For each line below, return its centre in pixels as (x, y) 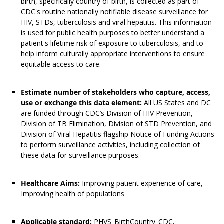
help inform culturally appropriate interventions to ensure (113, 54)
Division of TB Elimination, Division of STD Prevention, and (116, 124)
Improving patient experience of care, (141, 183)
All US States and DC (177, 103)
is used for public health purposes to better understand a (113, 33)
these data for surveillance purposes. (80, 155)
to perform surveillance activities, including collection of (110, 145)
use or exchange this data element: (82, 103)
